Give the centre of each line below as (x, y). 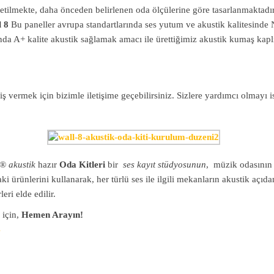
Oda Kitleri (82, 164)
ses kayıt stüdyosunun (165, 164)
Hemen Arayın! (52, 214)
